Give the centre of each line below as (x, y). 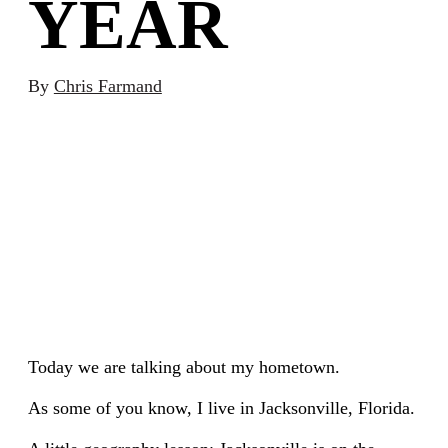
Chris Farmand (107, 85)
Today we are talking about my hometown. (183, 366)
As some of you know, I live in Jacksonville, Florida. (221, 407)
